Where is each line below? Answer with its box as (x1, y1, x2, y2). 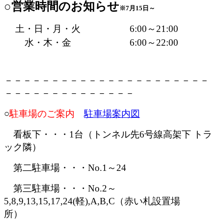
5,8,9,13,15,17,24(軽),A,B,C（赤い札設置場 (4, 196, 180, 207)
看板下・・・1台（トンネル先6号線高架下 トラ (4, 129, 212, 140)
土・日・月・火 (15, 24, 81, 34)
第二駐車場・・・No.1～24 (4, 163, 126, 173)
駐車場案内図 (84, 109, 140, 119)
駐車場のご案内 (9, 109, 84, 119)
